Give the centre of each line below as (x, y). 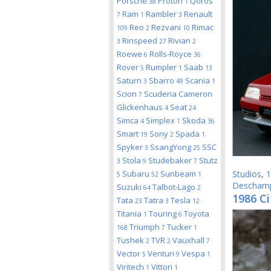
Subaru (137, 174)
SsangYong (171, 147)
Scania (198, 80)
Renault (198, 14)
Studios (247, 174)
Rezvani (167, 27)
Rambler (162, 14)
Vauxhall (189, 240)
